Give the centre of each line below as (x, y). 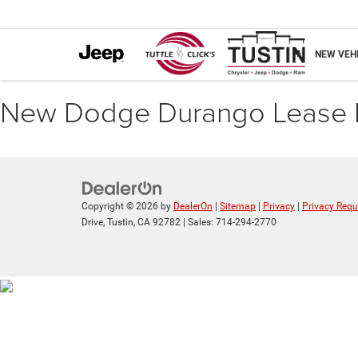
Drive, (93, 223)
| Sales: (198, 223)
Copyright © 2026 (121, 207)
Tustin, (120, 223)
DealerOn (193, 207)
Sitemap (238, 207)
